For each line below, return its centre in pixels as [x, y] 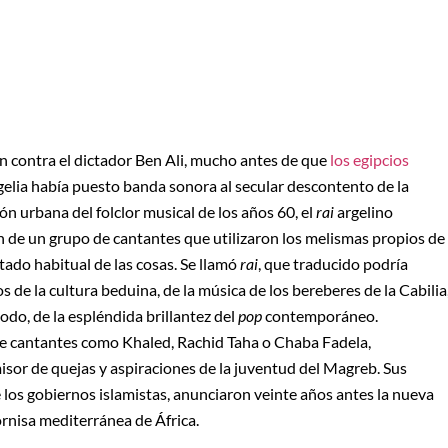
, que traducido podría [333, 264]
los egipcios [369, 160]
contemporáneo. [320, 316]
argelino [363, 212]
